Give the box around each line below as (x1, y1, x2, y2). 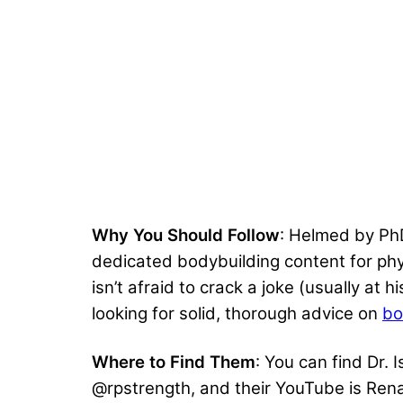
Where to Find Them (92, 352, 255, 373)
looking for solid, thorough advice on (92, 303, 382, 325)
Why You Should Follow (92, 225, 280, 246)
